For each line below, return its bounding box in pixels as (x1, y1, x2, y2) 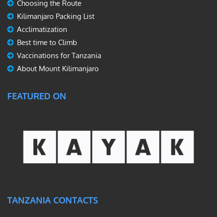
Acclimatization (17, 24, 67, 34)
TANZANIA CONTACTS (7, 195, 98, 206)
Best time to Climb (17, 37, 77, 47)
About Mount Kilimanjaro (17, 63, 99, 73)
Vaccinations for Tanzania (17, 50, 101, 60)
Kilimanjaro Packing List (17, 11, 94, 21)
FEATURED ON (7, 90, 66, 101)
